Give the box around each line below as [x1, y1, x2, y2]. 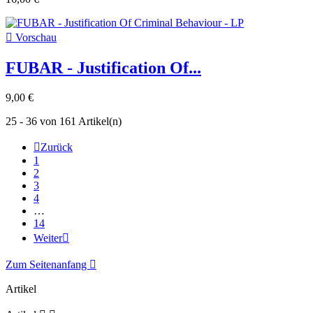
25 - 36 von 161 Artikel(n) [6, 115, 122, 127]
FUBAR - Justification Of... [6, 58, 201, 77]
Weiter [34, 231, 62, 244]
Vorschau [13, 31, 57, 43]
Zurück [41, 140, 73, 153]
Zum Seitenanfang [6, 258, 89, 270]
